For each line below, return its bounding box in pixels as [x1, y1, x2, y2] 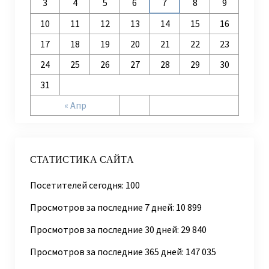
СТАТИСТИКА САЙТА [29, 154, 134, 165]
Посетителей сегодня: [29, 178, 125, 191]
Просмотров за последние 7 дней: [29, 201, 176, 213]
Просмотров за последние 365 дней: [29, 245, 186, 258]
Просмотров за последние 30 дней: [29, 223, 181, 235]
